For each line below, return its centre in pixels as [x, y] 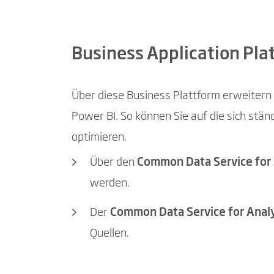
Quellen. [109, 233]
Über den [113, 163]
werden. [110, 184]
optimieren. [99, 138]
